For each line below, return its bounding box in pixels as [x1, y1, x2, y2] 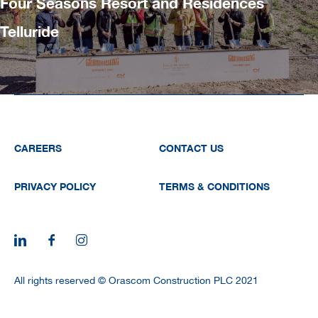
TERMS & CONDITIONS [159, 180, 270, 192]
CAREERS [14, 141, 62, 154]
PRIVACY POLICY [14, 180, 96, 192]
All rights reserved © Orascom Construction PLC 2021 [14, 274, 258, 286]
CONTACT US [159, 141, 224, 154]
